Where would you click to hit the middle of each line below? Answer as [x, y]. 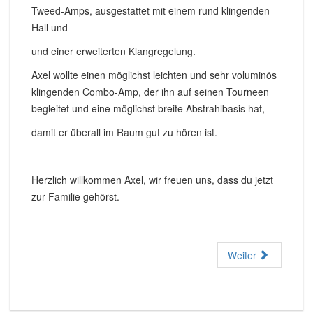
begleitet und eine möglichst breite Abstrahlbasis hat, [148, 108]
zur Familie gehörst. [75, 196]
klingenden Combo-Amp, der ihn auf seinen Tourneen [150, 91]
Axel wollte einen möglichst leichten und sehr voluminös [154, 74]
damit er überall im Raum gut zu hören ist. [124, 132]
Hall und [50, 27]
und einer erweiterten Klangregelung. [114, 51]
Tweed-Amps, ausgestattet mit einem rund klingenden [151, 10]
